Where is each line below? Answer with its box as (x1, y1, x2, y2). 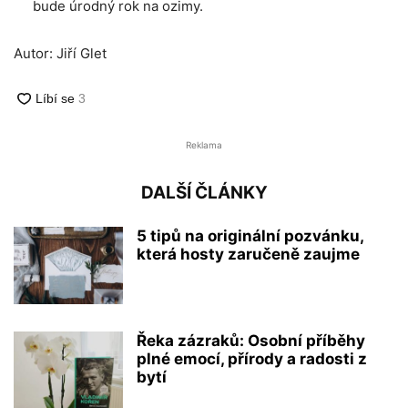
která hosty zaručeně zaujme (137, 244, 360, 263)
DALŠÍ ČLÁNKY (140, 181, 268, 203)
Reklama (186, 138, 222, 150)
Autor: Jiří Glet (14, 44, 107, 62)
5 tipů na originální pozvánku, (137, 226, 363, 245)
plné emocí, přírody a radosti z (137, 349, 367, 368)
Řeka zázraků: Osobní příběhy (137, 331, 365, 350)
